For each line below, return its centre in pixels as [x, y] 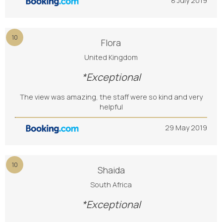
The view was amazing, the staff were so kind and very [111, 97]
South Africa [111, 185]
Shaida [111, 170]
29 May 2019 [186, 128]
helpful [111, 107]
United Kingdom [111, 57]
